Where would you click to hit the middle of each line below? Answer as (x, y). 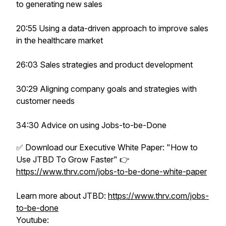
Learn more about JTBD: (62, 196)
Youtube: (33, 220)
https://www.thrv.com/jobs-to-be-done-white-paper (111, 172)
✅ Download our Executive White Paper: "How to (107, 147)
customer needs (45, 101)
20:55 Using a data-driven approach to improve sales (112, 28)
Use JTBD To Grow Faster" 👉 (73, 159)
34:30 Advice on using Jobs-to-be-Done (91, 125)
